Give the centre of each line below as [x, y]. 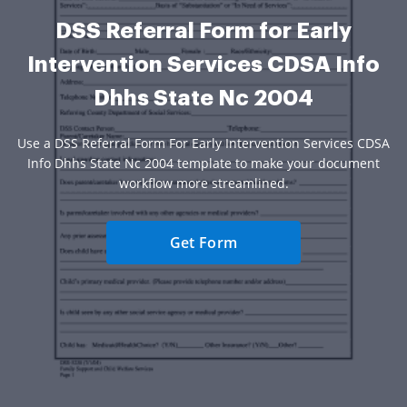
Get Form [203, 242]
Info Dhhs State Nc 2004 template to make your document [203, 163]
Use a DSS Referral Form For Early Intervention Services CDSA [203, 143]
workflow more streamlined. [203, 183]
